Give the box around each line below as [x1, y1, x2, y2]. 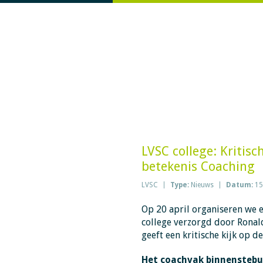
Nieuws [190, 181, 214, 189]
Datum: [225, 181, 255, 189]
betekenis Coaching [141, 159, 255, 174]
